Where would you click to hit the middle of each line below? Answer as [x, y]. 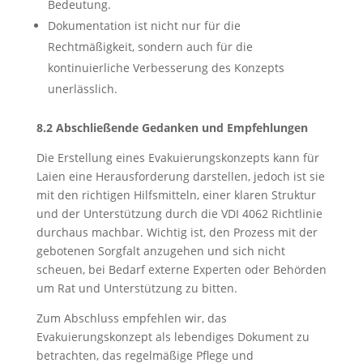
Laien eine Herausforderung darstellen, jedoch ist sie [180, 176]
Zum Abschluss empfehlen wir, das [131, 318]
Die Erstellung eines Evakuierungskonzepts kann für [177, 158]
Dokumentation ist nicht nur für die [144, 26]
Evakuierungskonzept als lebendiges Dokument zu [173, 337]
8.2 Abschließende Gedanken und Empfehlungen [172, 128]
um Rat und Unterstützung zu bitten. [137, 288]
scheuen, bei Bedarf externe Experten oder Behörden [181, 269]
